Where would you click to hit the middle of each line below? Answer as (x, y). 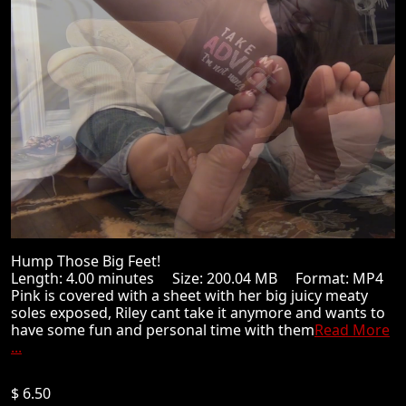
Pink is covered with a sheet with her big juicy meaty (189, 295)
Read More (352, 330)
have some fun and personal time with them (163, 330)
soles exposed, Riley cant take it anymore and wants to (198, 313)
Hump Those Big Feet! (93, 261)
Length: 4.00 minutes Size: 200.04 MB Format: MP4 (197, 278)
